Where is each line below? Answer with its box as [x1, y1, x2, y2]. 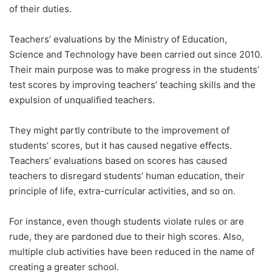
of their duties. [9, 2, 72, 15]
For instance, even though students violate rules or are [9, 215, 244, 227]
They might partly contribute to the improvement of [9, 124, 229, 136]
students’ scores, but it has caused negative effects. [9, 139, 232, 151]
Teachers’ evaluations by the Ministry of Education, [9, 33, 227, 45]
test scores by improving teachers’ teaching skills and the [9, 78, 256, 90]
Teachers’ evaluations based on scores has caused [9, 154, 227, 166]
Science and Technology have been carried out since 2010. [9, 48, 262, 60]
